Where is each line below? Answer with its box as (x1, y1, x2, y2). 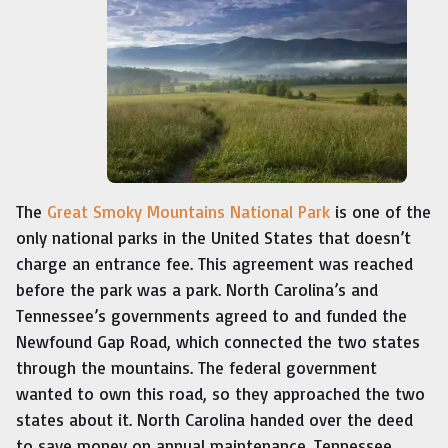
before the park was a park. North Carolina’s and (16, 279, 378, 301)
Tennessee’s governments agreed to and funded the (16, 305, 407, 327)
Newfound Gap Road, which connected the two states (16, 331, 420, 353)
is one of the (330, 201, 431, 223)
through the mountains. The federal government (16, 357, 377, 379)
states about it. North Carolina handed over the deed (16, 409, 413, 431)
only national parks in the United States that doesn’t (16, 227, 411, 249)
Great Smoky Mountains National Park (47, 201, 330, 223)
